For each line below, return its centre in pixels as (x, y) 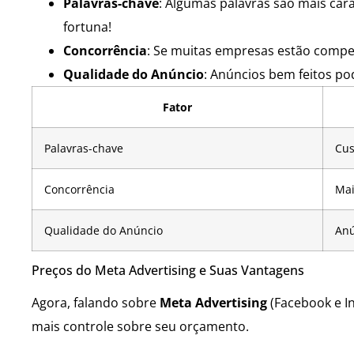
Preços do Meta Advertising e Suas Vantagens (168, 271)
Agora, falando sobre (96, 303)
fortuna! (87, 27)
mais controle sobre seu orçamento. (140, 327)
